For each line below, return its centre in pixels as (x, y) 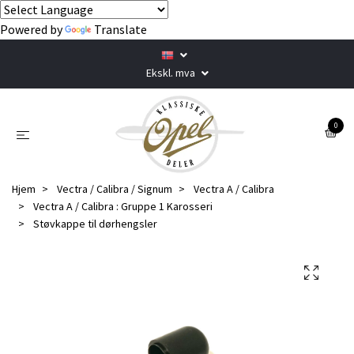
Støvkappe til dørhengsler (94, 223)
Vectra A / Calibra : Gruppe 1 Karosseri (123, 206)
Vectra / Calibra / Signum (115, 188)
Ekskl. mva (171, 73)
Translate (121, 29)
